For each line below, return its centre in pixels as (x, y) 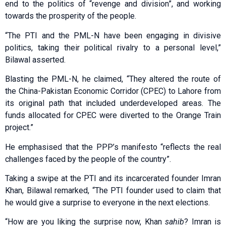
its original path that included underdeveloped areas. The (113, 103)
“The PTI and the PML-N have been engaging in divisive (113, 35)
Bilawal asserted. (35, 60)
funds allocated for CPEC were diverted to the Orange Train (113, 116)
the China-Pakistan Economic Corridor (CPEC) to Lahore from (113, 91)
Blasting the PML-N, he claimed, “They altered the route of (113, 79)
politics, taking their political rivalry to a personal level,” (113, 47)
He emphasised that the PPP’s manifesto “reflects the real (113, 147)
